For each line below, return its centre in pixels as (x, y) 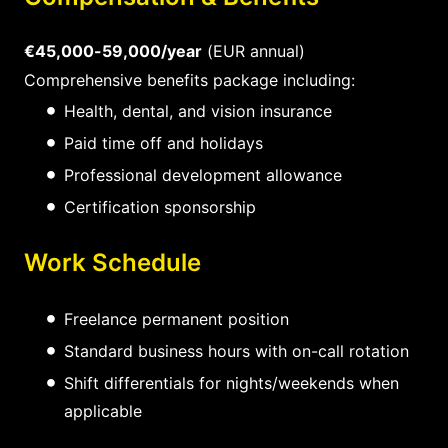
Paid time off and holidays (163, 142)
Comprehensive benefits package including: (189, 79)
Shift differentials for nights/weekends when (231, 382)
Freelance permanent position (176, 318)
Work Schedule (112, 262)
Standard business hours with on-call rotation (236, 350)
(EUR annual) (253, 50)
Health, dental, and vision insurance (198, 110)
